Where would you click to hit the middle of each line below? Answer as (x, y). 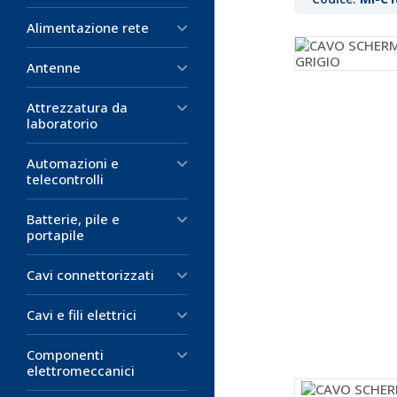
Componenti (65, 354)
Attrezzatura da (77, 107)
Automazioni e (73, 163)
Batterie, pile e (73, 219)
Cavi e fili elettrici (82, 315)
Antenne (54, 67)
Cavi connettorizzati (90, 275)
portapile (55, 235)
